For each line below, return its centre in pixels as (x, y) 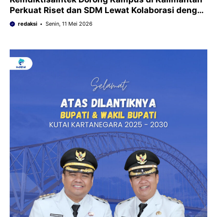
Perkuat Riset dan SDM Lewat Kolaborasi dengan (108, 10)
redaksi (27, 24)
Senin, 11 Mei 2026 (69, 24)
